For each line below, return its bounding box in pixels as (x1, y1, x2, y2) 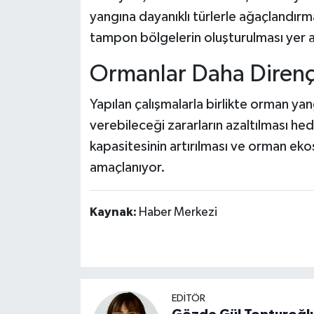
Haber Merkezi (138, 206, 217, 219)
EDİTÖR (171, 293, 205, 304)
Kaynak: (89, 206, 139, 219)
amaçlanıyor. (89, 161, 165, 175)
